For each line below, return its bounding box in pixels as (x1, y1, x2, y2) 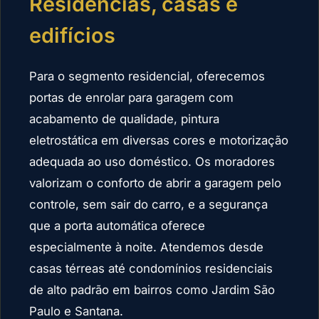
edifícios (29, 23, 115, 48)
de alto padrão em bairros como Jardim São (29, 283, 275, 298)
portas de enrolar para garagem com (29, 90, 234, 105)
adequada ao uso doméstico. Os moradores (29, 155, 275, 169)
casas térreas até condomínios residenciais (29, 261, 273, 276)
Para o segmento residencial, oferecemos (29, 69, 265, 84)
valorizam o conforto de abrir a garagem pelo (29, 176, 281, 191)
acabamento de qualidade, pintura (29, 112, 219, 127)
